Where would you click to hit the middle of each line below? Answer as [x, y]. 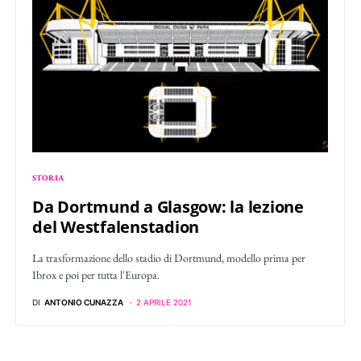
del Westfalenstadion [116, 227]
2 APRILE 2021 [164, 303]
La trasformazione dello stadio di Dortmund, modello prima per [169, 258]
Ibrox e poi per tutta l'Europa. [96, 275]
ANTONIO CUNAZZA [84, 303]
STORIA [48, 178]
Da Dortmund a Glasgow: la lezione [168, 207]
